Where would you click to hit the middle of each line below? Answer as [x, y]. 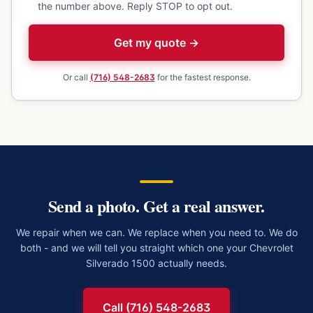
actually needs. [191, 263]
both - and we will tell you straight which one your [134, 248]
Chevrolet [271, 248]
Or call [76, 77]
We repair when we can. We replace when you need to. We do [156, 232]
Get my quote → [156, 43]
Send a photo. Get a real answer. [156, 206]
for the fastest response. [203, 77]
